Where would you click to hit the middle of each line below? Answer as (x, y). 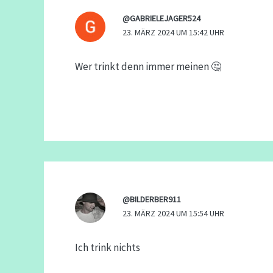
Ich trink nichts (108, 247)
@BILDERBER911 (151, 200)
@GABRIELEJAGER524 (161, 19)
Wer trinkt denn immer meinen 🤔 (148, 66)
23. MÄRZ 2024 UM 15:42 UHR (173, 33)
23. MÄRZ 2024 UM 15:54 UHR (173, 214)
